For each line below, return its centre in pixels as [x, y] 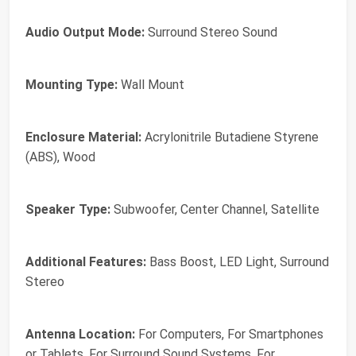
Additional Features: [86, 262]
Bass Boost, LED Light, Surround [238, 262]
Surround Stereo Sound [211, 32]
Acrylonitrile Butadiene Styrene [230, 137]
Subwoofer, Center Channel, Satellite [215, 209]
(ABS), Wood [60, 157]
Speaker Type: [68, 209]
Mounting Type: [72, 85]
